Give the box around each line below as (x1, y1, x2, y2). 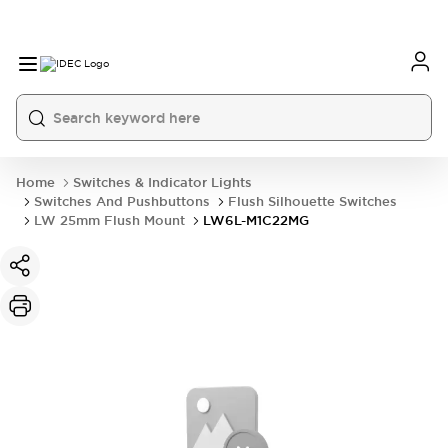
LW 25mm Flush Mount (34, 212, 185, 229)
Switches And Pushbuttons (34, 193, 210, 210)
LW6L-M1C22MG (203, 212, 309, 229)
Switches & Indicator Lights (73, 174, 252, 191)
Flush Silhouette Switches (228, 193, 397, 210)
